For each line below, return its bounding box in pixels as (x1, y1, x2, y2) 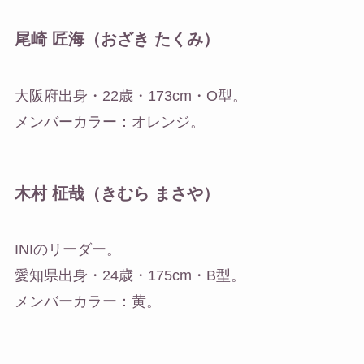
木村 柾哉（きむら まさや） (14, 184, 219, 202)
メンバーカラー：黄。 (14, 293, 161, 310)
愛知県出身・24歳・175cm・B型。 (14, 267, 245, 284)
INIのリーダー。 (14, 241, 121, 258)
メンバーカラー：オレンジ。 (14, 113, 205, 130)
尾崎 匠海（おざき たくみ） (14, 30, 219, 49)
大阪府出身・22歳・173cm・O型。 (14, 87, 247, 104)
